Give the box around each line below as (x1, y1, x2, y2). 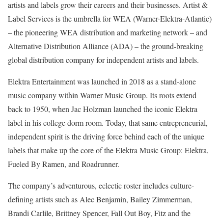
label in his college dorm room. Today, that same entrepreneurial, (8, 117, 208, 128)
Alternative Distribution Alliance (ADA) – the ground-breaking (8, 40, 203, 51)
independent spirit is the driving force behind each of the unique (8, 131, 204, 141)
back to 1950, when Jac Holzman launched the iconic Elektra (8, 103, 197, 114)
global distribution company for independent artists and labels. (8, 54, 199, 65)
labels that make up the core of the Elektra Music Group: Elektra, (8, 144, 209, 155)
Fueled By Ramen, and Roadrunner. (8, 158, 119, 169)
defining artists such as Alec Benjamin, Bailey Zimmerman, (8, 193, 192, 204)
